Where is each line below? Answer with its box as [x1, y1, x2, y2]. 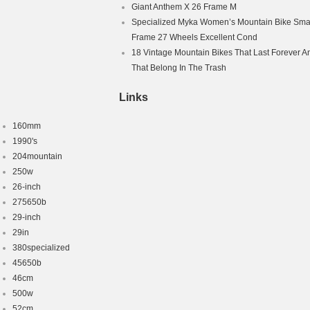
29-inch [12, 212, 41, 222]
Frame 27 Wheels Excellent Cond [131, 33, 257, 42]
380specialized [12, 243, 70, 253]
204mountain [12, 152, 62, 161]
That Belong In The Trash [131, 63, 226, 73]
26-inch [12, 182, 41, 192]
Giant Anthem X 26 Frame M [131, 2, 237, 12]
